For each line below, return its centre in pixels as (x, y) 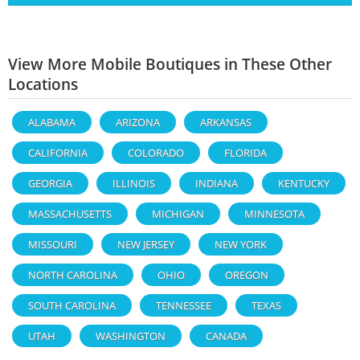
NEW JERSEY (146, 244)
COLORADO (156, 152)
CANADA (226, 335)
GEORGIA (50, 183)
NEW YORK (241, 244)
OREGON (247, 274)
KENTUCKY (304, 183)
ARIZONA (138, 122)
